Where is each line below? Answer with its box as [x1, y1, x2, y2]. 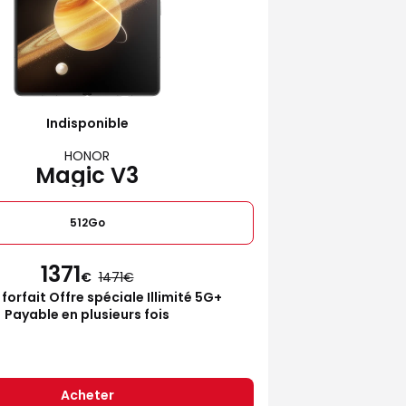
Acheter [60, 385, 114, 404]
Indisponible [45, 113, 129, 132]
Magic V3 [35, 159, 139, 190]
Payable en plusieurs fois [5, 304, 169, 324]
